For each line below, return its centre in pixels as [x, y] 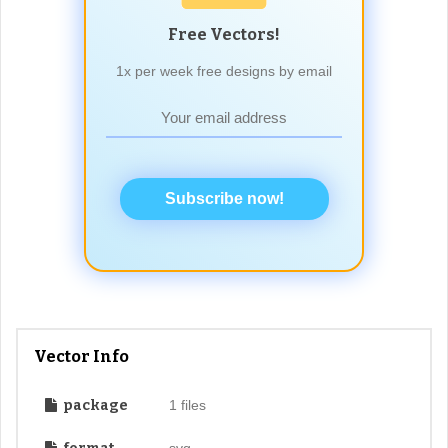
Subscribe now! [224, 198]
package [94, 405]
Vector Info [81, 356]
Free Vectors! [224, 34]
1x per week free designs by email [224, 70]
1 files [187, 404]
